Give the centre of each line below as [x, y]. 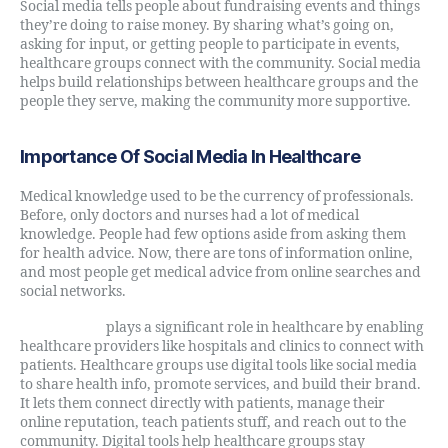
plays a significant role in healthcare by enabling [265, 327]
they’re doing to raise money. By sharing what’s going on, [207, 25]
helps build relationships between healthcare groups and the [219, 82]
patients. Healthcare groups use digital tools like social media [218, 365]
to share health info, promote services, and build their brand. [220, 384]
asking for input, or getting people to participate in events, [210, 44]
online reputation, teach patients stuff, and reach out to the [213, 422]
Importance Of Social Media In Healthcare [190, 156]
